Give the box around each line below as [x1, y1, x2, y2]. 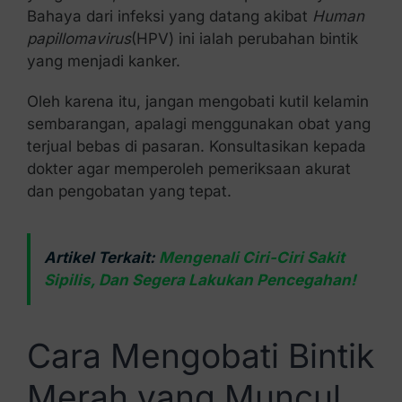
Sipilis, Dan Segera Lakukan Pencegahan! [43, 270, 356, 289]
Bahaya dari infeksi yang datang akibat [26, 6, 312, 25]
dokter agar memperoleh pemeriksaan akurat [26, 159, 351, 178]
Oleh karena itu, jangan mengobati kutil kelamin [26, 92, 369, 110]
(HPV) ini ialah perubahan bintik [130, 29, 358, 48]
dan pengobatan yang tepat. [26, 181, 232, 200]
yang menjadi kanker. [26, 51, 180, 70]
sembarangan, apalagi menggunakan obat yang [26, 114, 371, 133]
